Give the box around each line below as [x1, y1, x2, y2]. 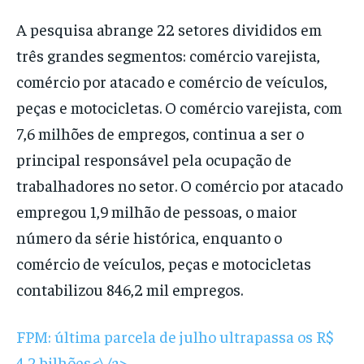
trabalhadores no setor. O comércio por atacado [16, 175, 343, 196]
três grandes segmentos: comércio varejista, [16, 45, 320, 66]
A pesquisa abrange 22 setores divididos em [16, 19, 322, 40]
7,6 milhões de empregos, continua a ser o [16, 123, 304, 144]
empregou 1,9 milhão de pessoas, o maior [16, 201, 297, 222]
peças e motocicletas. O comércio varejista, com [16, 97, 342, 118]
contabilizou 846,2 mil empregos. [16, 279, 243, 300]
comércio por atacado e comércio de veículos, [16, 71, 327, 92]
